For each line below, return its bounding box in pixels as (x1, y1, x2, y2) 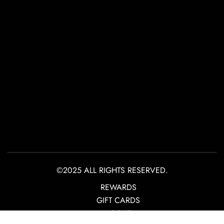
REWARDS (100, 181, 136, 193)
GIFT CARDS (96, 194, 140, 206)
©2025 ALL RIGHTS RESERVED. (56, 164, 168, 176)
